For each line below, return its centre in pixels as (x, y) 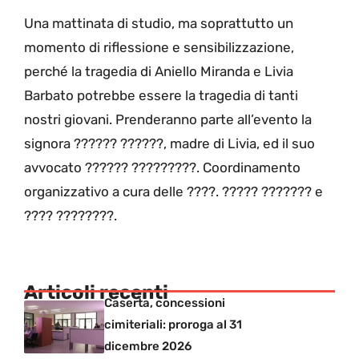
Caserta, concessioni (165, 303)
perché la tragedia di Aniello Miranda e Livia (159, 71)
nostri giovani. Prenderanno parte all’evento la (168, 119)
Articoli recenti (96, 293)
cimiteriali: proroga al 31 (173, 325)
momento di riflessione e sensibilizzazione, (159, 47)
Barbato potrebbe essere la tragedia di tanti (161, 95)
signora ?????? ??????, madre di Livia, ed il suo (169, 143)
